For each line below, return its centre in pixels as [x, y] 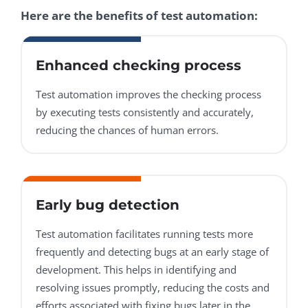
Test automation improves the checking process [148, 95]
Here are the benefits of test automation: [139, 16]
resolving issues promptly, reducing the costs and [153, 288]
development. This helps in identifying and [136, 270]
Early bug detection [108, 205]
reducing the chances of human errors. [127, 130]
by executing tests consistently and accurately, [145, 112]
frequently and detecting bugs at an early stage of [152, 252]
